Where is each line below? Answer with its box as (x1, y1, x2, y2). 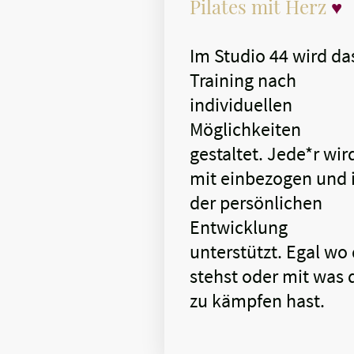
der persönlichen (190, 190, 322, 215)
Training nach (190, 67, 296, 92)
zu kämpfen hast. (190, 288, 325, 313)
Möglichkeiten (190, 116, 301, 141)
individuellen (190, 92, 292, 117)
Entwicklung (190, 214, 288, 239)
